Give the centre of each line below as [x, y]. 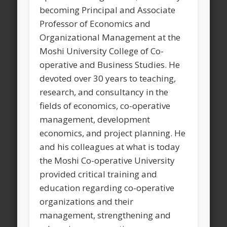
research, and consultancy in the [104, 92]
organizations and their [87, 202]
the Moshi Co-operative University [107, 161]
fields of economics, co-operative [105, 106]
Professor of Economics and [95, 24]
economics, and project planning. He [113, 133]
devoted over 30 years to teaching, [108, 79]
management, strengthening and [105, 215]
